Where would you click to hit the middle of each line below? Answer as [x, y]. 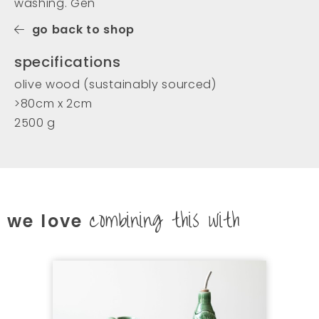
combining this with [165, 220]
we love [48, 221]
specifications [68, 62]
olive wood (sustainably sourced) [115, 84]
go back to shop [83, 29]
